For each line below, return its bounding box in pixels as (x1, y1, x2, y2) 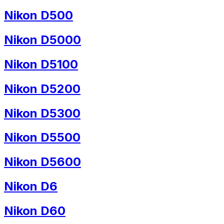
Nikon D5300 (4, 105, 80, 120)
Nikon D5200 (4, 81, 80, 96)
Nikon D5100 (4, 56, 78, 71)
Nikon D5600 (4, 154, 81, 169)
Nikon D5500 (4, 130, 80, 145)
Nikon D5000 (4, 32, 81, 47)
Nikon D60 (4, 203, 65, 218)
